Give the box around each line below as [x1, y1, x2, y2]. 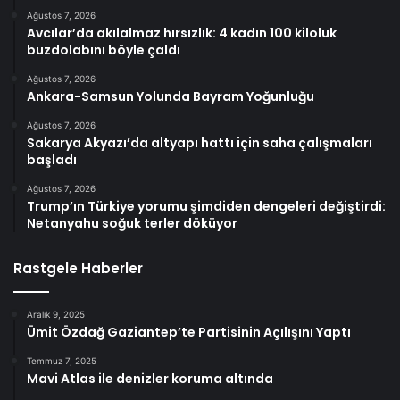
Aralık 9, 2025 [27, 308, 85, 320]
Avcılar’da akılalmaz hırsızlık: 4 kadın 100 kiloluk [27, 23, 337, 42]
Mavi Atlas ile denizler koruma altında [27, 369, 273, 387]
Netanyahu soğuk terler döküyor [27, 213, 237, 232]
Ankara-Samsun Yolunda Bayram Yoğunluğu [27, 87, 314, 105]
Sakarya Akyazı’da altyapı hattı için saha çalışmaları [27, 133, 372, 152]
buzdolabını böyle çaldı [27, 40, 180, 59]
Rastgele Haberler [13, 258, 143, 278]
